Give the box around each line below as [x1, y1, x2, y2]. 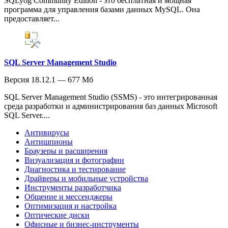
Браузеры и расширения [24, 146, 107, 155]
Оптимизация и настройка [24, 201, 117, 210]
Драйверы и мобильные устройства [24, 174, 148, 183]
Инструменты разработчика [24, 183, 121, 192]
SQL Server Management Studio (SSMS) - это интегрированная [4, 92, 217, 101]
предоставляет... [4, 14, 60, 23]
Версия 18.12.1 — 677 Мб [4, 75, 93, 84]
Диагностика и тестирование [24, 164, 126, 174]
